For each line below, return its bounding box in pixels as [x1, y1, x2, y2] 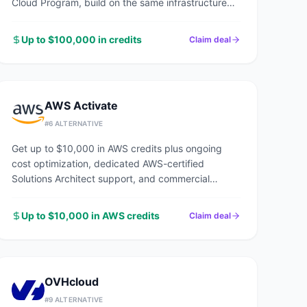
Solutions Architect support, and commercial [12, 173, 210, 184]
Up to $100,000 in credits [21, 34, 142, 45]
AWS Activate [45, 99, 118, 112]
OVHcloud [45, 275, 99, 288]
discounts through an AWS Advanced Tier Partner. [12, 188, 236, 199]
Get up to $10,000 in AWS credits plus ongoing [12, 143, 222, 154]
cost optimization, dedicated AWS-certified [12, 158, 204, 169]
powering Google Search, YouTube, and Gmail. [12, 12, 219, 23]
